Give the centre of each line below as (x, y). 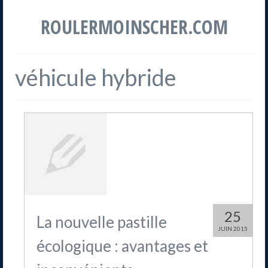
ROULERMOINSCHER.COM (134, 27)
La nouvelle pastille (102, 222)
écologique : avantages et (122, 246)
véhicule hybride (96, 77)
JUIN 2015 (233, 229)
